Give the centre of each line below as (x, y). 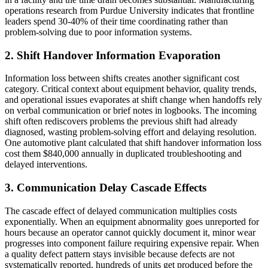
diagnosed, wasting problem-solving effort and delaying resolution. (131, 132)
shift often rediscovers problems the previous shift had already (121, 121)
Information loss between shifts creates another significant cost (122, 78)
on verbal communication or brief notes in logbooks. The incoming (131, 111)
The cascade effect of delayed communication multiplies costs (121, 211)
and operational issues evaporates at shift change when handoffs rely (133, 100)
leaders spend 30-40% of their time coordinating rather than (116, 21)
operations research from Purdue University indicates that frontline (130, 10)
